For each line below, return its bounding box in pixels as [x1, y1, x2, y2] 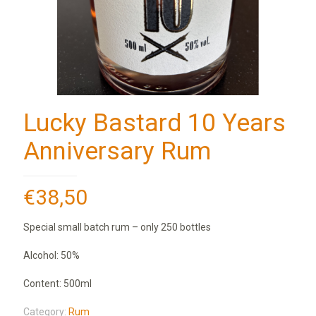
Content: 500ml [23, 278, 92, 289]
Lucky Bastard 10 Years [23, 109, 286, 138]
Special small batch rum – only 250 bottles [23, 221, 211, 233]
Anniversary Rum [23, 137, 211, 166]
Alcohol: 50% [23, 250, 80, 261]
